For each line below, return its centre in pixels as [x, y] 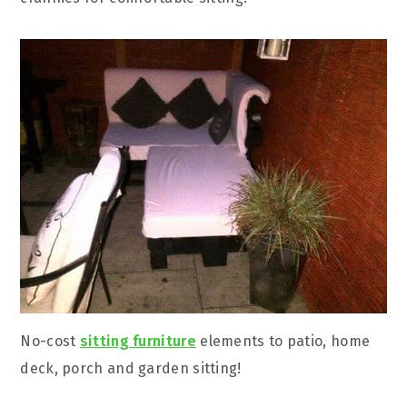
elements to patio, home [283, 342]
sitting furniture [138, 342]
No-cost [50, 342]
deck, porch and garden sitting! [131, 369]
